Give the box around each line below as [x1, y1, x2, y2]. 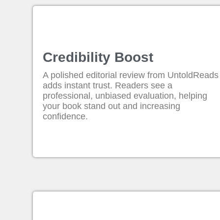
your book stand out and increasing [43, 101, 181, 111]
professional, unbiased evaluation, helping [43, 91, 208, 101]
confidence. [43, 111, 88, 121]
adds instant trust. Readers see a [43, 81, 173, 90]
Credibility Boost [43, 50, 154, 65]
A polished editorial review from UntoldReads [43, 70, 219, 80]
